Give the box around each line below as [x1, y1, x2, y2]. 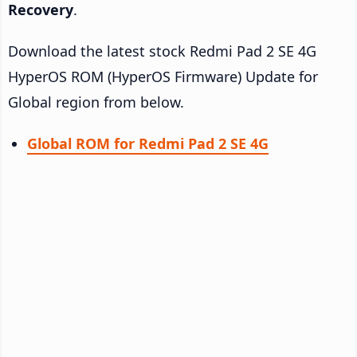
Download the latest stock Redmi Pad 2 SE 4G [8, 41, 316, 61]
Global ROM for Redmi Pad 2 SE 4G [27, 133, 269, 153]
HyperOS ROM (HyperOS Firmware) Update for [8, 66, 318, 86]
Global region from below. [8, 92, 184, 112]
